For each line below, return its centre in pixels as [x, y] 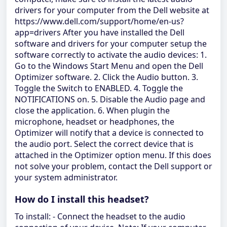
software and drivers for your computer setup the [111, 44]
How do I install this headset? [82, 199]
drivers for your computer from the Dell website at [112, 10]
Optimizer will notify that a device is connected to [109, 133]
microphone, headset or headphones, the [94, 122]
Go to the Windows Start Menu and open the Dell [109, 66]
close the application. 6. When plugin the [92, 110]
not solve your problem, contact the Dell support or [113, 166]
